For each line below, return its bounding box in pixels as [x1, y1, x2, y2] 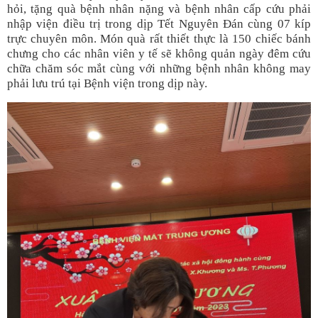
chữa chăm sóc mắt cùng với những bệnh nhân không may [7, 62, 311, 75]
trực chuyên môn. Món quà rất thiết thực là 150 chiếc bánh [7, 32, 311, 45]
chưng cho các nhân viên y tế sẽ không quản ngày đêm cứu [7, 47, 311, 60]
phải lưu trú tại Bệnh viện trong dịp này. [7, 77, 207, 90]
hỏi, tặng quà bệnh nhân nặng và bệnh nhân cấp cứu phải [7, 2, 311, 16]
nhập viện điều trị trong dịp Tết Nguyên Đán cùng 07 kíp [7, 17, 311, 31]
